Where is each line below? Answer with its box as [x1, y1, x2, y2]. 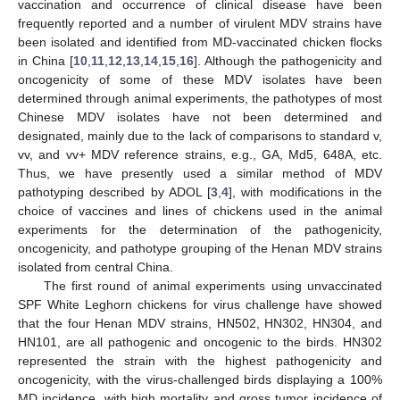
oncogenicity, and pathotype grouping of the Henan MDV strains [18, 240, 382, 255]
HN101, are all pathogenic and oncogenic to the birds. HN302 [18, 334, 382, 349]
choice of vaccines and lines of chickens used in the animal [18, 203, 382, 218]
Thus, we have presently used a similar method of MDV [18, 165, 382, 180]
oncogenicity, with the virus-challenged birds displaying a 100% [18, 371, 382, 387]
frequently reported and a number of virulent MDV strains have [18, 15, 382, 30]
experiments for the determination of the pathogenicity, [18, 221, 382, 237]
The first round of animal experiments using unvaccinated [43, 278, 382, 293]
